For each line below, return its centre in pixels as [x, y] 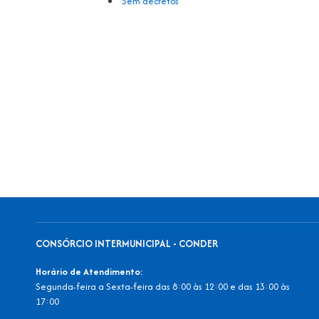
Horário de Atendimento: [89, 272]
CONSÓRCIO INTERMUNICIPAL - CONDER [127, 244]
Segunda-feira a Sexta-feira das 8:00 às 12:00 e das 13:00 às [163, 287]
